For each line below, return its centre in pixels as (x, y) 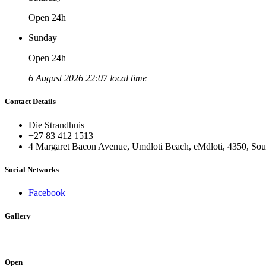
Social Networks (32, 169)
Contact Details (30, 102)
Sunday (43, 38)
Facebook (47, 192)
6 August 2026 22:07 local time (88, 78)
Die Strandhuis (56, 125)
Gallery (18, 216)
